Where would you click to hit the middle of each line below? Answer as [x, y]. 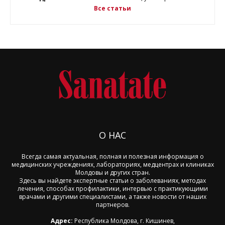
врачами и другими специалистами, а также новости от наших [113, 196]
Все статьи [113, 8]
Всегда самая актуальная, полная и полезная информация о [113, 156]
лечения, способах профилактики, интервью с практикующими [113, 188]
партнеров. [113, 204]
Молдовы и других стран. [113, 172]
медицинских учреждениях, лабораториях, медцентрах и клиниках [113, 164]
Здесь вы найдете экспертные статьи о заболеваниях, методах [113, 180]
